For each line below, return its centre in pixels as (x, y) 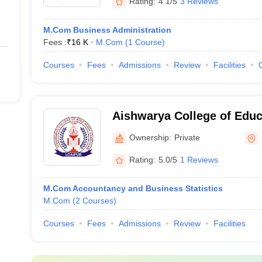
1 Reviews (199, 159)
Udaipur (134, 131)
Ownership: (150, 137)
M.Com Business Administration (107, 30)
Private (187, 137)
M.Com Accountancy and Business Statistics (133, 188)
